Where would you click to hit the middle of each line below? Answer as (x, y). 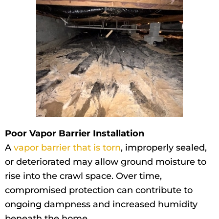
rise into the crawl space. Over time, (83, 176)
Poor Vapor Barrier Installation (75, 134)
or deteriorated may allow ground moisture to (106, 162)
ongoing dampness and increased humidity (101, 205)
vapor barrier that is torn (67, 148)
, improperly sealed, (164, 148)
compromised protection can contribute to (99, 190)
